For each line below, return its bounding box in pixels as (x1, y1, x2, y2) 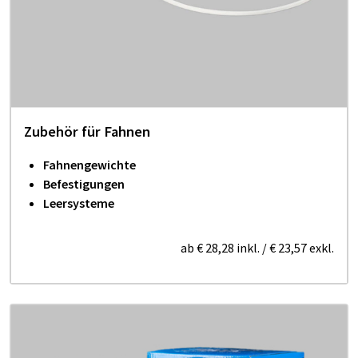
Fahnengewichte (43, 156, 136, 173)
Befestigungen (43, 175, 125, 192)
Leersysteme (43, 194, 114, 211)
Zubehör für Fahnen (24, 121, 150, 141)
